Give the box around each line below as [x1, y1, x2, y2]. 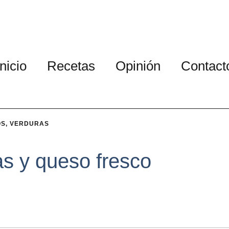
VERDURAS [10, 120, 49, 127]
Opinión [116, 58, 161, 74]
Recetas [47, 58, 95, 74]
